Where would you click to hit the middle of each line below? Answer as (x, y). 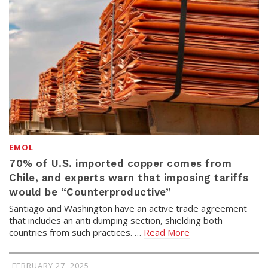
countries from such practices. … (76, 232)
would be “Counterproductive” (90, 192)
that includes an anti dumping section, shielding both (116, 220)
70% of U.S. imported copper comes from (120, 164)
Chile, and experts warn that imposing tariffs (129, 178)
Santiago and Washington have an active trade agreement (128, 208)
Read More (167, 232)
